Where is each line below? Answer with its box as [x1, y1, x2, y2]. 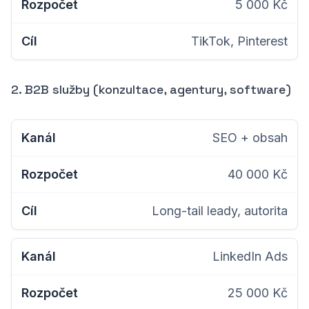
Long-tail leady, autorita [152, 203, 288, 218]
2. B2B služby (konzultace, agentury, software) [11, 81, 291, 97]
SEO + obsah [212, 130, 288, 145]
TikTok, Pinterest [191, 34, 288, 48]
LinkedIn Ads [212, 249, 288, 263]
